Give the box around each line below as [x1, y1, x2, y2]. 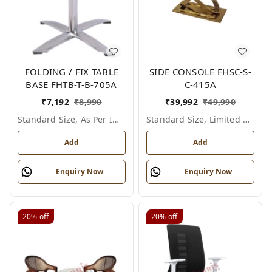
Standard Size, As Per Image [112, 114, 119, 126]
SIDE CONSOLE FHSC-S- [149, 66, 251, 78]
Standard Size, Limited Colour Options [242, 114, 250, 126]
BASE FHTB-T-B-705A [25, 78, 118, 91]
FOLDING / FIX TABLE [24, 66, 119, 78]
